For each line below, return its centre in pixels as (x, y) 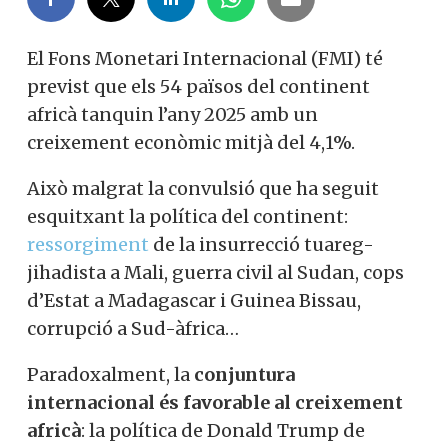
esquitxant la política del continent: (187, 216)
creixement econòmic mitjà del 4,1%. (191, 142)
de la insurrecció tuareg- (261, 244)
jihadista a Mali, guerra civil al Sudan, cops (215, 272)
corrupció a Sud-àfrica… (133, 328)
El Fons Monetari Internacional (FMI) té (205, 58)
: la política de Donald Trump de (223, 430)
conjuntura (242, 374)
